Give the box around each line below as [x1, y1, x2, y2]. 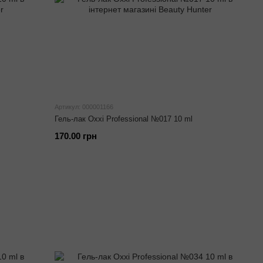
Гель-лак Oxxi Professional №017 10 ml [55, 114, 193, 123]
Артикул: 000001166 [55, 103, 114, 110]
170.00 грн [55, 131, 97, 141]
